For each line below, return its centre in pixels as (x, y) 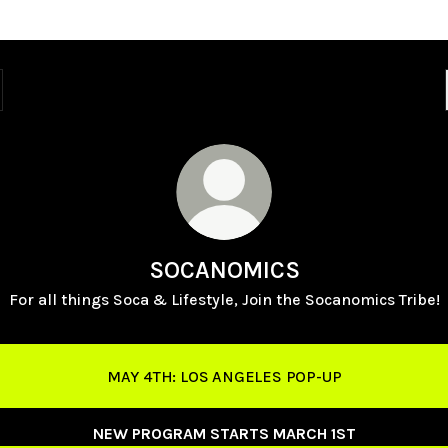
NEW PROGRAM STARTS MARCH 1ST (224, 433)
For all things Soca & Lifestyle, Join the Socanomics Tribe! (224, 299)
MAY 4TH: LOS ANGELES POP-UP (224, 376)
